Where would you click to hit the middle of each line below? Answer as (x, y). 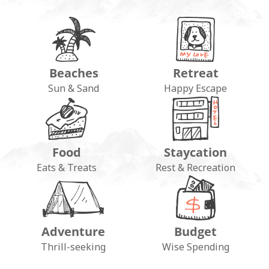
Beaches (74, 73)
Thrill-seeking (73, 247)
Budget (195, 232)
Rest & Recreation (195, 168)
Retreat (195, 73)
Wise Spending (195, 247)
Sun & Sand (74, 89)
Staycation (195, 153)
